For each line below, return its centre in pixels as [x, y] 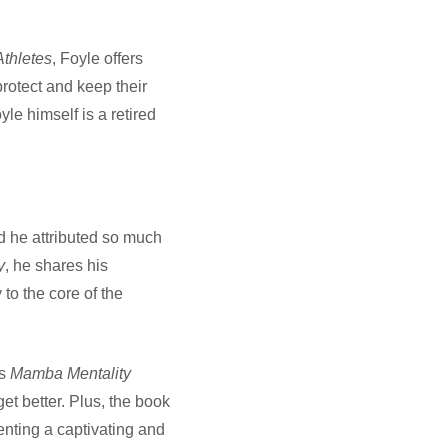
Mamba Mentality [70, 373]
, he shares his [56, 265]
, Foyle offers [97, 58]
